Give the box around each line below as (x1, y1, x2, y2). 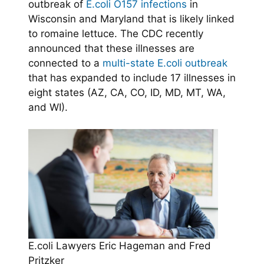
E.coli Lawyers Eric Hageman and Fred (28, 239, 211, 252)
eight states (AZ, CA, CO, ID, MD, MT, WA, (28, 87, 226, 98)
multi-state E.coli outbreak (103, 57, 227, 69)
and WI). (28, 101, 68, 113)
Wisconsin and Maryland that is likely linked (28, 13, 235, 25)
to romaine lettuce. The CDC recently (28, 28, 203, 39)
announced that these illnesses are (28, 42, 194, 54)
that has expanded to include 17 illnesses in (28, 72, 236, 84)
